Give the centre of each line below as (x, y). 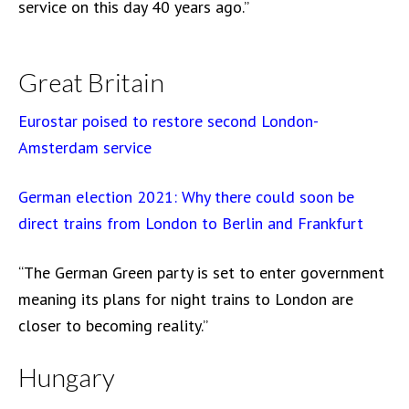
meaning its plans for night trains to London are (186, 299)
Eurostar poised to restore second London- (168, 121)
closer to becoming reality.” (113, 325)
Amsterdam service (85, 147)
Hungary (67, 377)
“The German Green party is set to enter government (201, 273)
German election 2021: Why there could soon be (186, 197)
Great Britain (91, 82)
